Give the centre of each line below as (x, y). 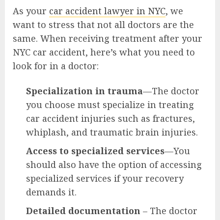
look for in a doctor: (56, 66)
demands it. (51, 192)
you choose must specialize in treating (110, 104)
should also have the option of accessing (114, 164)
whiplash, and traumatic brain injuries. (112, 132)
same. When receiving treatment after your (108, 38)
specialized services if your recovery (105, 178)
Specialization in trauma (84, 91)
